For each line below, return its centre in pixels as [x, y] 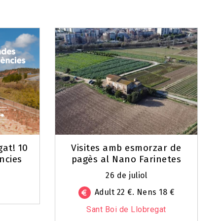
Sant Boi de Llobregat [126, 209]
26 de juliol [126, 175]
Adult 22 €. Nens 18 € [134, 192]
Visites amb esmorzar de [126, 147]
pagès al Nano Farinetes [126, 159]
